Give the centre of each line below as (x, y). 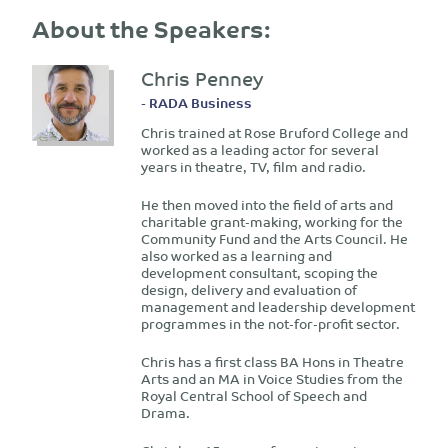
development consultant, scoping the (259, 273)
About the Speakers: (151, 28)
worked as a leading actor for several (259, 150)
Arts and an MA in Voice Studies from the (271, 379)
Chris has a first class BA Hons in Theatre (272, 362)
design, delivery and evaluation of (248, 290)
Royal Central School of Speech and (253, 396)
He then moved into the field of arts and (266, 205)
